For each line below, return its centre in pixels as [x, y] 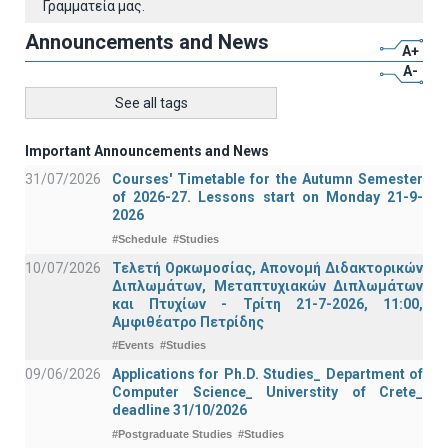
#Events [133, 345]
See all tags [151, 103]
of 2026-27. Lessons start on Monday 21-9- [267, 197]
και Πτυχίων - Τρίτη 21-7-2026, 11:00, [267, 303]
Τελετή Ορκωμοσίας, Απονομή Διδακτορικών [267, 267]
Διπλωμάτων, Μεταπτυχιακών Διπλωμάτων [267, 285]
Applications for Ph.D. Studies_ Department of [267, 374]
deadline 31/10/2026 [179, 410]
